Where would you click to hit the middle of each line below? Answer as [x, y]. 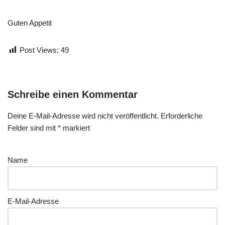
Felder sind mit [33, 128]
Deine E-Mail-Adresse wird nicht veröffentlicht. [83, 116]
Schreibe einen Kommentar [73, 95]
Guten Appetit [30, 23]
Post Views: [39, 50]
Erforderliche [182, 116]
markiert [75, 128]
